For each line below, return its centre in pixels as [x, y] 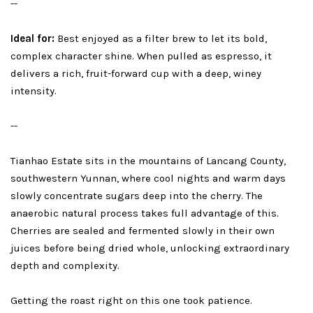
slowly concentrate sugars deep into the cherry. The [137, 196]
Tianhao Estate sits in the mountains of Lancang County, [148, 161]
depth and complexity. [65, 266]
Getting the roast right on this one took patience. [131, 301]
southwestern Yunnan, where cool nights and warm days [148, 179]
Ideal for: [34, 39]
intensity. [34, 91]
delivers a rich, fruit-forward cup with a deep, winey [136, 74]
